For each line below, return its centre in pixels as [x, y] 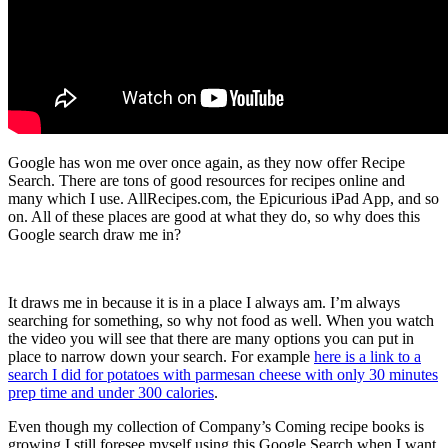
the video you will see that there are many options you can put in [211, 338]
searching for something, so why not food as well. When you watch [221, 320]
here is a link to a [367, 356]
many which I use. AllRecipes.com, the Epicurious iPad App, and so [223, 198]
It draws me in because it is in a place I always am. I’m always [204, 302]
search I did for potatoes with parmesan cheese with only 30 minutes [223, 374]
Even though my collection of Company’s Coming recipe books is [216, 426]
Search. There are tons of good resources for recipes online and [206, 180]
